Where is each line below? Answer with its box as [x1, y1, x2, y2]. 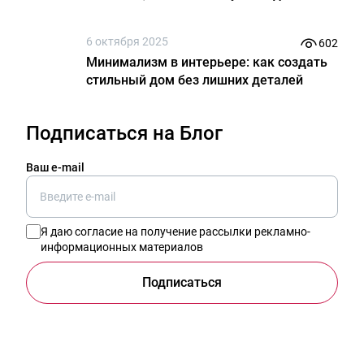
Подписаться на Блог [26, 122, 223, 145]
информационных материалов [41, 240, 203, 253]
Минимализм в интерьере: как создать [86, 54, 327, 70]
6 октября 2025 [86, 35, 168, 48]
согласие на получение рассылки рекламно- [75, 225, 310, 238]
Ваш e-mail [26, 161, 84, 174]
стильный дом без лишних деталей [86, 72, 303, 88]
